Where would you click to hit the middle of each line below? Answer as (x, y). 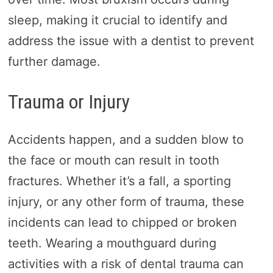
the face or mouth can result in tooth (113, 161)
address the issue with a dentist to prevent (131, 41)
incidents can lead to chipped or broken (122, 223)
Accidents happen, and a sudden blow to (126, 140)
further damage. (54, 61)
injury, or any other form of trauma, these (126, 202)
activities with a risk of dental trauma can (126, 264)
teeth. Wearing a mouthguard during (112, 243)
